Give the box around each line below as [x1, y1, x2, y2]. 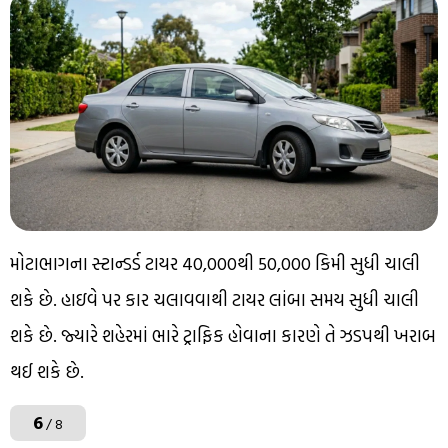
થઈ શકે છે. [10, 357, 84, 385]
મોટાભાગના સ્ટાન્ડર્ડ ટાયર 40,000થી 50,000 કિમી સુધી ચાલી [10, 249, 420, 277]
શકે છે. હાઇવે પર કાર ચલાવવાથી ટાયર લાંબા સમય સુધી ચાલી [10, 285, 419, 313]
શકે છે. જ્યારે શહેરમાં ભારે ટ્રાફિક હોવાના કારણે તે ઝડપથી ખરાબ [10, 321, 436, 349]
